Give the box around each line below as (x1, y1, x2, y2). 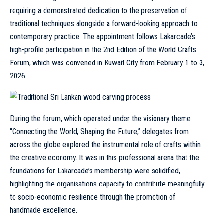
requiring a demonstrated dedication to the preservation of (10, 5, 187, 15)
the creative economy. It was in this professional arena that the (10, 153, 199, 162)
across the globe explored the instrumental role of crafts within (10, 139, 201, 149)
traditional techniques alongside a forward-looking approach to (10, 18, 198, 28)
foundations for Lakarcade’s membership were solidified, (10, 166, 180, 175)
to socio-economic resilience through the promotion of (10, 192, 175, 201)
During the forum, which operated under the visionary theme (10, 113, 191, 123)
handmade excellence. (10, 205, 77, 215)
